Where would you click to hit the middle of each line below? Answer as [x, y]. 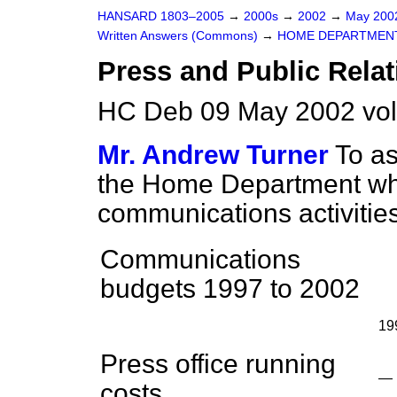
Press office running [218, 364]
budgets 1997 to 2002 [230, 288]
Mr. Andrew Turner [213, 155]
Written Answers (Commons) [179, 36]
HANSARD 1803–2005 [161, 16]
